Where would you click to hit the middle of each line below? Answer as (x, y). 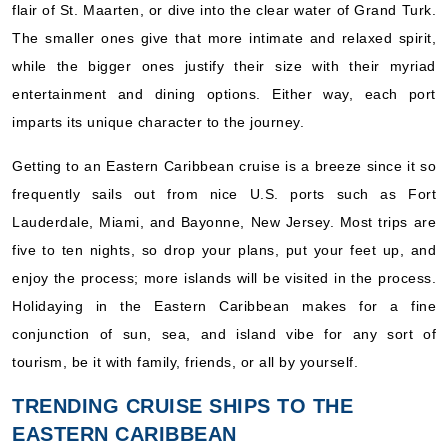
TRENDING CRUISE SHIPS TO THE (182, 406)
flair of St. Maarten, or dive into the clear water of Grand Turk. (224, 10)
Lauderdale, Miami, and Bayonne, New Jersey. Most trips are (224, 222)
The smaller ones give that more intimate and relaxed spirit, (224, 38)
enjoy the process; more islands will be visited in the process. (224, 278)
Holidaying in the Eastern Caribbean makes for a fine (224, 306)
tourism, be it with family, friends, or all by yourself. (185, 362)
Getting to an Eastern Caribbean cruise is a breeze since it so (224, 166)
